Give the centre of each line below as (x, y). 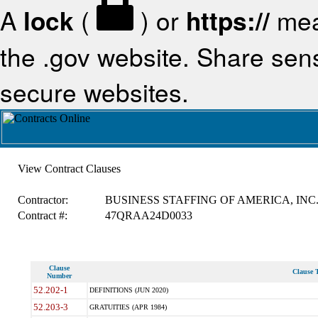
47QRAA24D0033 (148, 215)
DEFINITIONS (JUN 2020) (128, 290)
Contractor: (43, 200)
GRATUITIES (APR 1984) (128, 307)
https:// (228, 21)
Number (59, 276)
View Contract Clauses (69, 169)
